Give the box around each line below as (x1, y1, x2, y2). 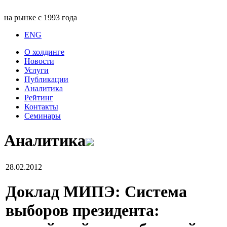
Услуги (24, 66, 49, 74)
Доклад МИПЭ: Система (6, 182, 187, 201)
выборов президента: (6, 201, 160, 220)
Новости (24, 57, 54, 65)
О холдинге (24, 48, 64, 56)
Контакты (24, 102, 58, 111)
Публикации (24, 75, 68, 84)
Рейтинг (24, 93, 53, 102)
